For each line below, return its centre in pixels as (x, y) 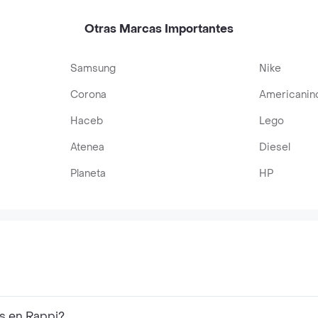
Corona (89, 95)
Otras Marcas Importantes (159, 29)
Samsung (93, 68)
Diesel (274, 147)
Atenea (88, 147)
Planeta (88, 174)
